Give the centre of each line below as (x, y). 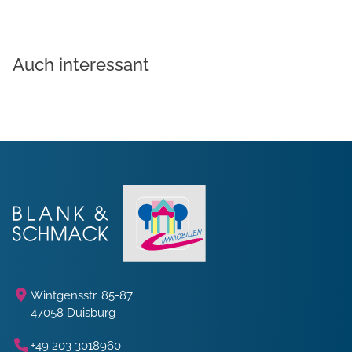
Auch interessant (81, 64)
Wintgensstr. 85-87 (81, 295)
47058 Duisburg (73, 313)
